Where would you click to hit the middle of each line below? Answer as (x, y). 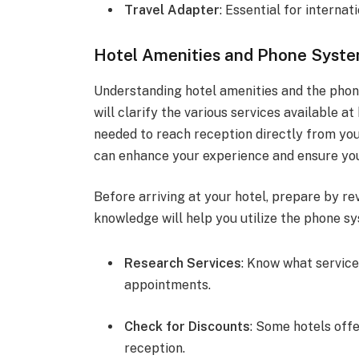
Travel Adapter (172, 10)
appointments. (168, 285)
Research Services (183, 264)
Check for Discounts (188, 326)
